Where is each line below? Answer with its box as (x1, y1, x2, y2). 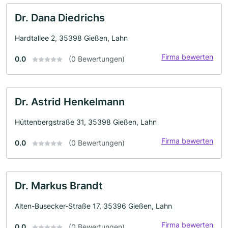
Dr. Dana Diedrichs (15, 11, 105, 24)
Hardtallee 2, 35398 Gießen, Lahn (15, 33, 128, 42)
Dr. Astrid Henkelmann (15, 95, 125, 108)
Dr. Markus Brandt (15, 179, 103, 192)
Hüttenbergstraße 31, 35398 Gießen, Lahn (15, 117, 157, 126)
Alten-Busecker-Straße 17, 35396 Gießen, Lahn (15, 201, 172, 210)
